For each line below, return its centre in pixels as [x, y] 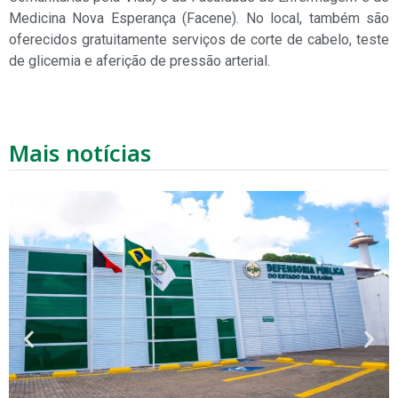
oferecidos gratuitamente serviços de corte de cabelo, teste [199, 39]
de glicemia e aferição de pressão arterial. [139, 60]
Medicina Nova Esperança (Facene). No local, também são [199, 18]
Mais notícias [80, 152]
